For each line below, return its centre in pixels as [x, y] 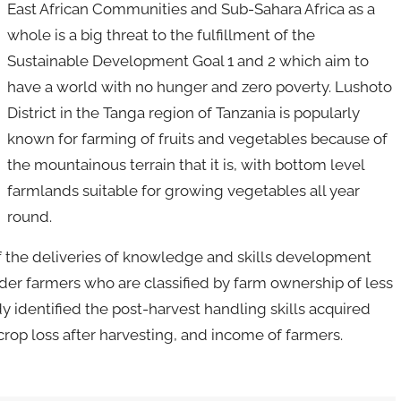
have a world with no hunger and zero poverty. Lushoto [200, 86]
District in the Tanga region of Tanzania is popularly [183, 112]
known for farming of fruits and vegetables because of [197, 138]
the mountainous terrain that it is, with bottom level [186, 164]
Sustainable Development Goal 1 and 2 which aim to [188, 60]
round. [30, 216]
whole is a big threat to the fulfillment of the [161, 34]
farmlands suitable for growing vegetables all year [183, 190]
